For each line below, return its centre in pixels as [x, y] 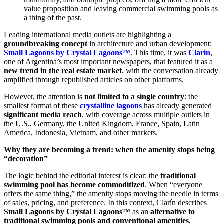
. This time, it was [159, 53]
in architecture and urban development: [150, 44]
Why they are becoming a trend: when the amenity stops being [109, 150]
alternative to [173, 212]
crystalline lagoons [111, 106]
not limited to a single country [134, 97]
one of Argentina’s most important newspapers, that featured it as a [108, 62]
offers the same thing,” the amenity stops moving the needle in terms [111, 194]
